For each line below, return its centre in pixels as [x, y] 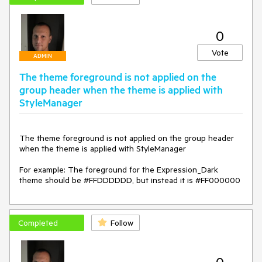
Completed [38, 223]
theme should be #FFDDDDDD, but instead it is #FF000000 [130, 180]
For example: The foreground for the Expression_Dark [119, 170]
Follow [122, 223]
